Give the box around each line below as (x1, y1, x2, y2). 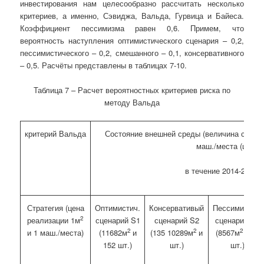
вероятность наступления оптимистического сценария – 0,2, (20, 34, 244, 46)
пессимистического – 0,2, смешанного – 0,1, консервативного (20, 47, 244, 58)
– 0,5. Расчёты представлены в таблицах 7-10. (20, 59, 187, 71)
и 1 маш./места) (27, 227, 84, 239)
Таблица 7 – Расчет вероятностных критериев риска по (34, 84, 230, 96)
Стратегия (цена (27, 202, 84, 214)
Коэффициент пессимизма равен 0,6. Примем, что (20, 22, 244, 34)
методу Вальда (104, 97, 160, 108)
